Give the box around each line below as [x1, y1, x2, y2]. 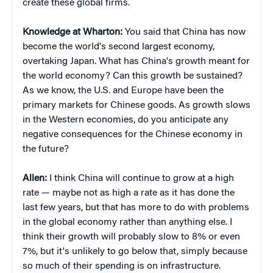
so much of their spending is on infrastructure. [23, 261, 221, 272]
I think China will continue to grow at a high [47, 174, 234, 184]
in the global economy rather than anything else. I [23, 218, 232, 228]
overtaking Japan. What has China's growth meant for [23, 57, 250, 67]
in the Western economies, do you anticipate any [23, 115, 229, 126]
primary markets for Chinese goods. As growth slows [23, 101, 250, 111]
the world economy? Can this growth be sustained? [23, 71, 243, 82]
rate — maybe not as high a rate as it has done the [23, 188, 235, 199]
